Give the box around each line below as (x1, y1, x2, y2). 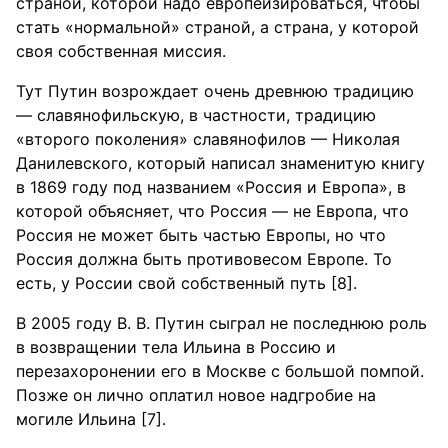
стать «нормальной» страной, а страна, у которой (16, 17, 419, 37)
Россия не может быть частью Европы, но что (16, 225, 386, 245)
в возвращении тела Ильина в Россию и (16, 337, 336, 357)
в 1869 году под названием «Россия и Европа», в (16, 177, 406, 197)
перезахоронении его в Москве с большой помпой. (16, 361, 424, 381)
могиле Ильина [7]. (16, 409, 166, 429)
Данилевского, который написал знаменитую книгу (16, 153, 425, 173)
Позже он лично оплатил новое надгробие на (16, 385, 376, 405)
